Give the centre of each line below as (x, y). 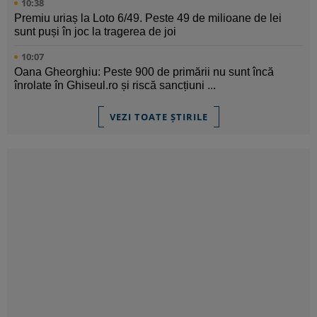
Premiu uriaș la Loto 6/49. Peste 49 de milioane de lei (148, 18)
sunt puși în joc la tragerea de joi (95, 32)
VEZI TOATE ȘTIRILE (158, 117)
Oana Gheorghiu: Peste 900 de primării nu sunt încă (144, 72)
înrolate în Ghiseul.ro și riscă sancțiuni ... (115, 86)
